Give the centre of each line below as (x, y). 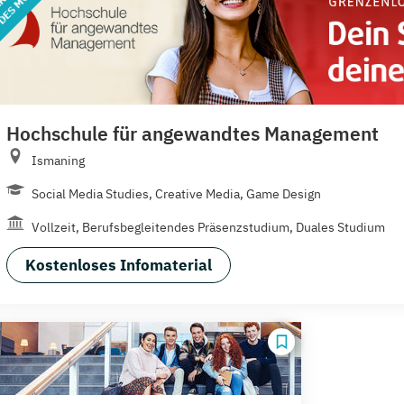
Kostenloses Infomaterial (118, 266)
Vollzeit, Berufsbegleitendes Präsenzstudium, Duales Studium (208, 228)
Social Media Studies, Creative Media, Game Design (176, 194)
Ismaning (58, 161)
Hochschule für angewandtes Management (192, 134)
